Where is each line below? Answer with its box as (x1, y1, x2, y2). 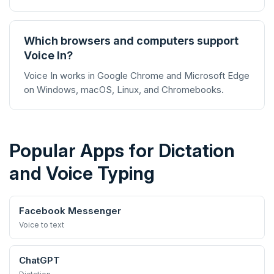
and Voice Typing (9, 162, 155, 184)
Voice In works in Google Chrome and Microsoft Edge (24, 70, 250, 81)
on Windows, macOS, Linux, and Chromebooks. (24, 84, 224, 95)
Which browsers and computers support (24, 34, 239, 47)
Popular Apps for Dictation (9, 139, 235, 161)
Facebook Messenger (19, 205, 121, 217)
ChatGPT (19, 254, 60, 266)
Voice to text (19, 220, 64, 229)
